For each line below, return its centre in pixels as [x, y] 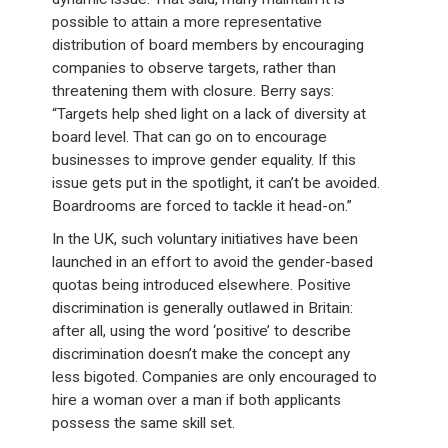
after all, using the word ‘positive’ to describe [202, 330]
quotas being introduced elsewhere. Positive [202, 284]
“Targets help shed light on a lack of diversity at [209, 113]
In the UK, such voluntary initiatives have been [205, 238]
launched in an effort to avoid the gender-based [213, 261]
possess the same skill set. [144, 422]
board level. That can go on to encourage [190, 136]
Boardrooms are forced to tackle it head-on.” [202, 205]
